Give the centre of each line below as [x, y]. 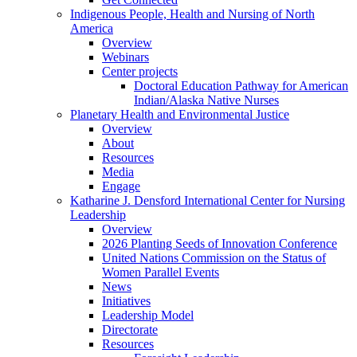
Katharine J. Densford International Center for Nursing [208, 201]
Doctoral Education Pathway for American [241, 86]
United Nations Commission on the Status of [214, 258]
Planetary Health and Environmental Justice [180, 115]
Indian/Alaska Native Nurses [206, 100]
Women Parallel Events [161, 273]
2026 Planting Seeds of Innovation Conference [220, 244]
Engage [121, 186]
